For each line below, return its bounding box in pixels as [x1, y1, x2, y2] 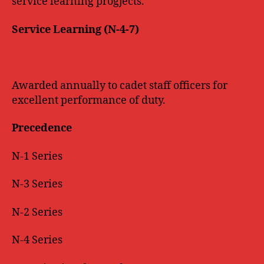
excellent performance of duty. [12, 93, 166, 107]
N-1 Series [12, 149, 62, 163]
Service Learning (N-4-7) [12, 22, 139, 37]
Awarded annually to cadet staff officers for [12, 78, 227, 93]
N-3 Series [12, 177, 62, 191]
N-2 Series [12, 205, 62, 219]
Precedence [12, 121, 72, 135]
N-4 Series [12, 233, 62, 247]
